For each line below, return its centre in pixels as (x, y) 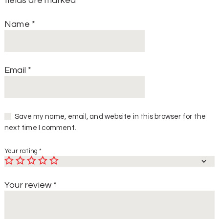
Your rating (22, 151)
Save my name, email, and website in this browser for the (110, 117)
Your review (29, 185)
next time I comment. (40, 128)
